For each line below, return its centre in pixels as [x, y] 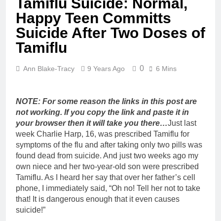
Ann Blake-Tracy [49, 68]
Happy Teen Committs [93, 18]
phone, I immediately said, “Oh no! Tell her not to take [108, 188]
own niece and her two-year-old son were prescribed [107, 166]
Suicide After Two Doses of [110, 33]
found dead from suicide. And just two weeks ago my [107, 155]
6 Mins [166, 68]
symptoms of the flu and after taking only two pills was [109, 145]
